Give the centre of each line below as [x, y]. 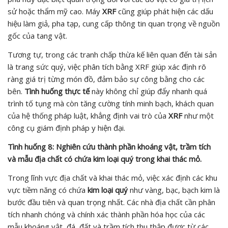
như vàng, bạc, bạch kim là [174, 190]
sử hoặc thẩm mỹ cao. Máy [55, 11]
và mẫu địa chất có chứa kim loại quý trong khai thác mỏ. [105, 159]
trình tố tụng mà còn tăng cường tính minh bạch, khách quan [111, 103]
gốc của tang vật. [37, 35]
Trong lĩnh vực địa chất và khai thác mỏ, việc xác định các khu [112, 177]
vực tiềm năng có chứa [48, 190]
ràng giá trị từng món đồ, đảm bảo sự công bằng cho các [106, 79]
